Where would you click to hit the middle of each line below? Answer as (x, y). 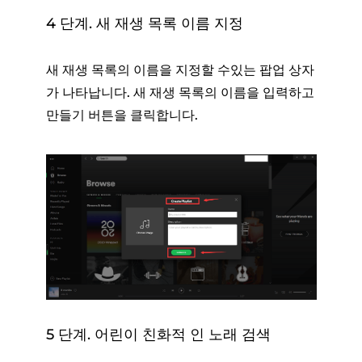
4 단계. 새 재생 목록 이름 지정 (144, 24)
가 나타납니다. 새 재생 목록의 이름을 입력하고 (180, 93)
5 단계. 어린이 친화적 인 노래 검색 (158, 334)
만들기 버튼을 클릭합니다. (122, 116)
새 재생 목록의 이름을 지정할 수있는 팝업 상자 (180, 70)
